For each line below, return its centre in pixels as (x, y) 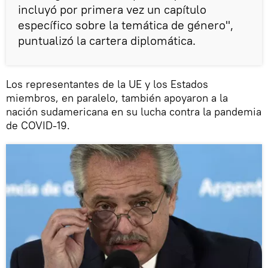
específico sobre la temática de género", (126, 25)
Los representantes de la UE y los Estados (107, 84)
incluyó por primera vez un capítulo (112, 10)
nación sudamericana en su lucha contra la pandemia (134, 112)
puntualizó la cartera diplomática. (107, 41)
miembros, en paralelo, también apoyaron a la (117, 98)
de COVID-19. (38, 126)
